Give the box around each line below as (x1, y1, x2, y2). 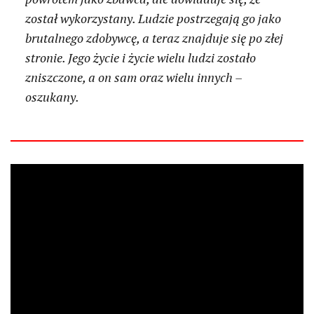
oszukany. (25, 88, 80, 106)
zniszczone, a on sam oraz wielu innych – (25, 69, 243, 86)
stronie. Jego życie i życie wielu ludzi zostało (25, 49, 257, 67)
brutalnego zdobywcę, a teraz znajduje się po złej (25, 29, 284, 47)
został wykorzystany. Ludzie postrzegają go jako (25, 10, 282, 27)
